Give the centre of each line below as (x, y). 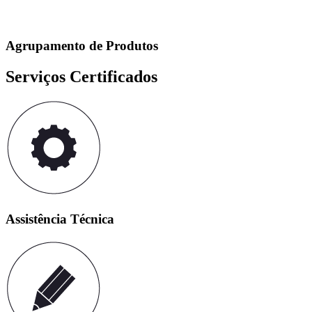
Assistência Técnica (60, 219)
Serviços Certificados (81, 76)
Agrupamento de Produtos (82, 45)
